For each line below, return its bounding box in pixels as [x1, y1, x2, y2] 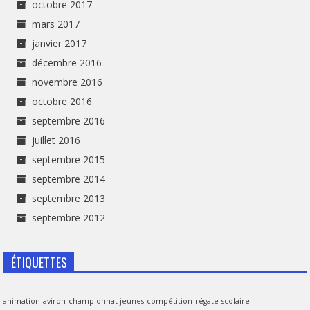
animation [3, 296, 41, 307]
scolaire [221, 296, 250, 307]
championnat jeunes [69, 296, 145, 307]
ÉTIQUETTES [11, 253, 68, 272]
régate [195, 296, 219, 307]
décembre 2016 [32, 56, 102, 70]
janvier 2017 [32, 37, 87, 51]
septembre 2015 [32, 153, 106, 167]
